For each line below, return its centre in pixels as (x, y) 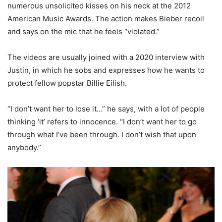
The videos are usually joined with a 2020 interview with (106, 57)
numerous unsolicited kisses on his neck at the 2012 (99, 6)
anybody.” (24, 148)
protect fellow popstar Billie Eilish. (67, 83)
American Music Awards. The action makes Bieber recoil (106, 19)
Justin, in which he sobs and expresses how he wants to (106, 70)
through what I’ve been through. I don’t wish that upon (102, 135)
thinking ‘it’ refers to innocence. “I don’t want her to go (102, 122)
